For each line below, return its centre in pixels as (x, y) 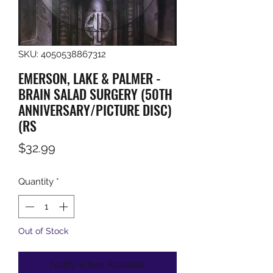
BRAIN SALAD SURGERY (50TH (95, 94)
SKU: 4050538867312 (62, 54)
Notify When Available (97, 265)
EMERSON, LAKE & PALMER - (90, 78)
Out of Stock (43, 231)
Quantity (36, 181)
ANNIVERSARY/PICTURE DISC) (95, 109)
